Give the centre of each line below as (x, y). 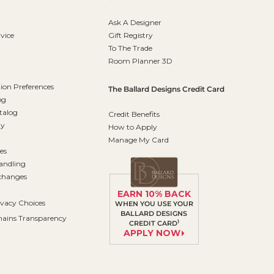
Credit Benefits (134, 114)
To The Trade (130, 48)
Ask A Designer (135, 23)
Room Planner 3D (140, 61)
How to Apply (132, 127)
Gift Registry (130, 35)
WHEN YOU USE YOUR (154, 203)
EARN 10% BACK (154, 194)
